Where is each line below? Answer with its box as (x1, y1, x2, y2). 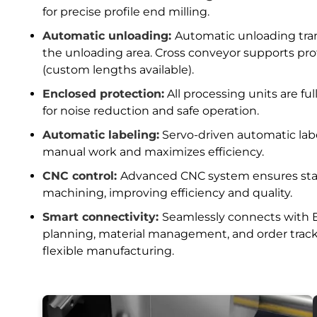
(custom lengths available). (42, 63, 195, 77)
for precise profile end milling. (42, 5, 210, 19)
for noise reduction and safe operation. (42, 104, 260, 118)
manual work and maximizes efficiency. (42, 145, 265, 159)
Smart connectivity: (42, 210, 163, 224)
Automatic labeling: (42, 128, 160, 142)
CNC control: (42, 169, 121, 183)
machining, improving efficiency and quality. (42, 186, 293, 200)
